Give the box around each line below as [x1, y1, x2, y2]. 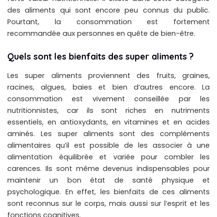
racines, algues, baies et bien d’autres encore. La [7, 82, 210, 92]
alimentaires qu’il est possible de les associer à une [7, 140, 210, 150]
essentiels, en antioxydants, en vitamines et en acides [7, 117, 210, 127]
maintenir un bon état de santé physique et [7, 175, 210, 185]
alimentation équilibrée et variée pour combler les [7, 152, 210, 162]
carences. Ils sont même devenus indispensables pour [7, 163, 210, 173]
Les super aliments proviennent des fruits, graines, [7, 70, 210, 80]
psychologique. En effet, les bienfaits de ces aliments [7, 186, 210, 197]
